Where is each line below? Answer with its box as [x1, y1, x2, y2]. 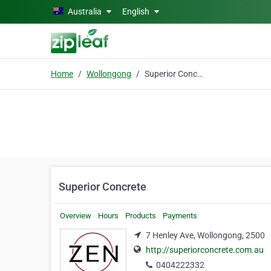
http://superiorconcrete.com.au [146, 245, 264, 255]
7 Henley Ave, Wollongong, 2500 [146, 230, 265, 240]
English [122, 7, 151, 16]
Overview [60, 211, 91, 220]
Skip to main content [4, 5, 83, 15]
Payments [163, 211, 197, 220]
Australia [68, 7, 102, 16]
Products [125, 211, 156, 220]
